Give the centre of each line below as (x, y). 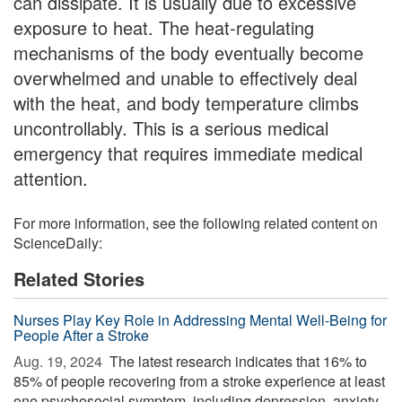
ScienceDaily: (58, 243)
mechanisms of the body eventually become (188, 52)
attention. (51, 178)
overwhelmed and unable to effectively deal (185, 78)
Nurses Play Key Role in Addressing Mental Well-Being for (200, 320)
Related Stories (79, 279)
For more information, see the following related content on (196, 223)
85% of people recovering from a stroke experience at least (199, 381)
